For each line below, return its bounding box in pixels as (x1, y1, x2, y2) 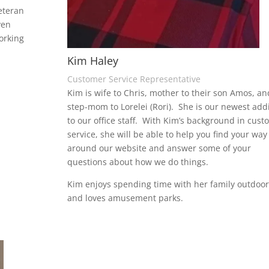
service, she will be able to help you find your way (67, 128, 267, 140)
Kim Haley (67, 53, 118, 68)
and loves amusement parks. (67, 192, 183, 204)
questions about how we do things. (67, 156, 208, 168)
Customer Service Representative (67, 73, 201, 85)
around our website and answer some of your (67, 142, 251, 154)
